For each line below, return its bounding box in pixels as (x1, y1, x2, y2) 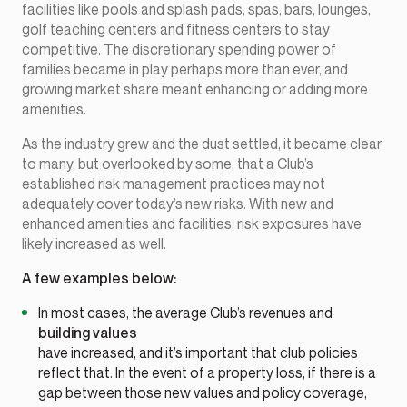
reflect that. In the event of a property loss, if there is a (38, 363, 377, 382)
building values (38, 323, 138, 342)
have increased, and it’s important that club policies (38, 343, 359, 362)
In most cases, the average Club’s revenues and (38, 303, 333, 323)
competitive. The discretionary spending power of (22, 40, 336, 59)
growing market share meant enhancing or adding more (22, 80, 368, 99)
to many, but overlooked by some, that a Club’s (22, 154, 313, 174)
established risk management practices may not (22, 174, 325, 194)
